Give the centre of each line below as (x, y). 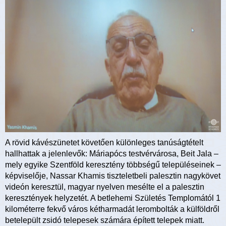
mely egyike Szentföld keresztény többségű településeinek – (113, 164)
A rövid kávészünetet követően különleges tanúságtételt (104, 142)
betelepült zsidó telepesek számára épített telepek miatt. (105, 220)
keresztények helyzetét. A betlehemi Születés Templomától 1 (113, 198)
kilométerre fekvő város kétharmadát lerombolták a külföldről (112, 209)
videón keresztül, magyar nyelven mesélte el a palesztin (105, 187)
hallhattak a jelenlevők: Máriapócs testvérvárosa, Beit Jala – (112, 153)
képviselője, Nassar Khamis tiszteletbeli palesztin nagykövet (113, 176)
